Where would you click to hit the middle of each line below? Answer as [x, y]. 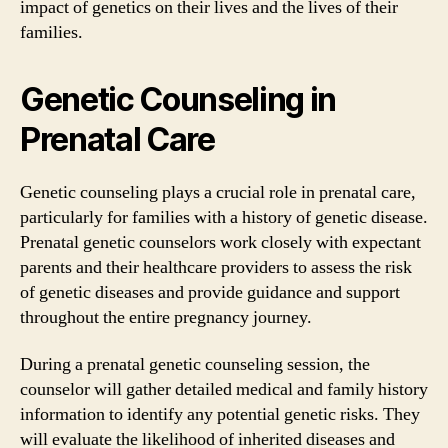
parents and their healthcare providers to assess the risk [216, 267]
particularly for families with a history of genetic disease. [224, 217]
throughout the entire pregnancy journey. [166, 317]
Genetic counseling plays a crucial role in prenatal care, [218, 192]
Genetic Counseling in [178, 99]
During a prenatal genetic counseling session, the [195, 364]
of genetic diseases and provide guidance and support [210, 292]
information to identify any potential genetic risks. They [220, 414]
